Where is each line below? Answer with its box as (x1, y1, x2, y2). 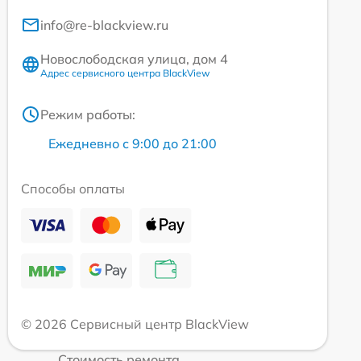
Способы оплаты (21, 180, 125, 197)
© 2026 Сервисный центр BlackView (21, 315, 249, 332)
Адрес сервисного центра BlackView (40, 66, 210, 79)
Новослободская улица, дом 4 (40, 50, 228, 67)
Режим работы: (40, 106, 135, 122)
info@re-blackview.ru (40, 16, 168, 33)
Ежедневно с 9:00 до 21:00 (48, 135, 217, 151)
